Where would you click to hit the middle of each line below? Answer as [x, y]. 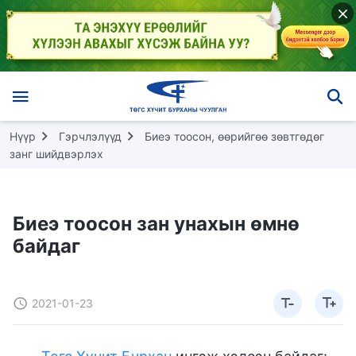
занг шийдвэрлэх [56, 153]
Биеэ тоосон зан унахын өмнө [156, 223]
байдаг [46, 246]
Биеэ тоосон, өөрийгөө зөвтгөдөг [234, 136]
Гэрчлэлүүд [90, 136]
